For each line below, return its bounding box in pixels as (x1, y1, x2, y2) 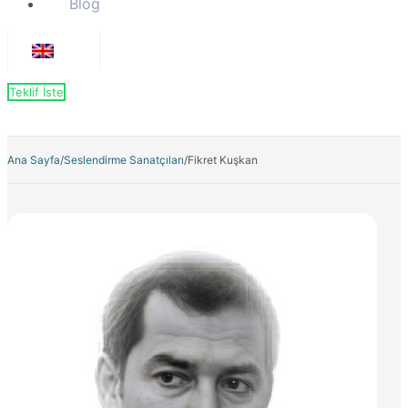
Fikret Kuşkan (188, 152, 258, 167)
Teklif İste (9, 84, 64, 99)
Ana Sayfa (7, 152, 60, 167)
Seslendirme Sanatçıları (64, 152, 184, 167)
